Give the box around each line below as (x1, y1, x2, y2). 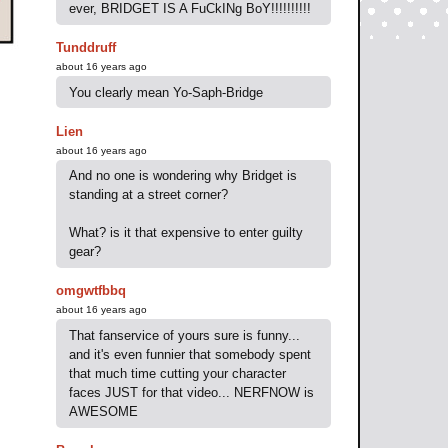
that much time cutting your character (69, 365, 286, 381)
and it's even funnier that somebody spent (69, 346, 311, 362)
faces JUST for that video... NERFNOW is (69, 384, 314, 400)
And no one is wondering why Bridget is (69, 168, 297, 184)
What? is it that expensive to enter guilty (69, 225, 303, 241)
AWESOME (69, 403, 138, 419)
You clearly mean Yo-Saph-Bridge (69, 84, 263, 100)
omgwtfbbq (55, 283, 126, 299)
